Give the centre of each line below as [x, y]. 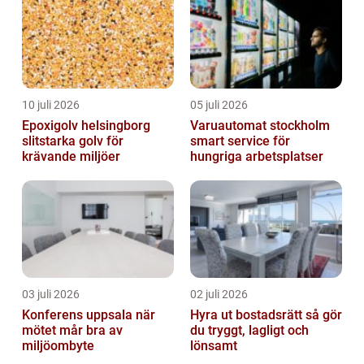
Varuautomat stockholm [260, 126]
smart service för [240, 141]
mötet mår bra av [72, 331]
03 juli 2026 [51, 295]
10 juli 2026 [51, 105]
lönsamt [214, 346]
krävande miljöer [71, 157]
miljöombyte [58, 346]
